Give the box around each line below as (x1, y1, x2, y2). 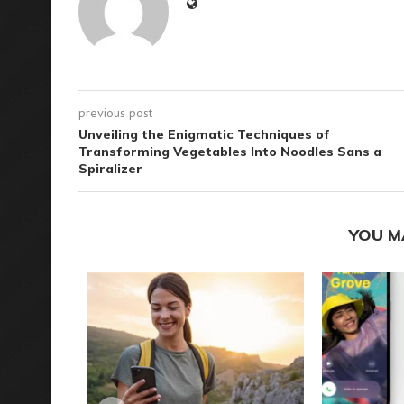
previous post (78, 105, 152, 121)
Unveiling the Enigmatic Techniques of (78, 126, 330, 142)
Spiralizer (78, 161, 142, 177)
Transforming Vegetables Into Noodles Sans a (78, 143, 381, 160)
